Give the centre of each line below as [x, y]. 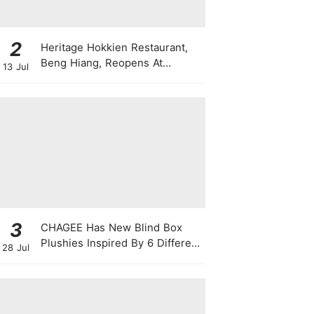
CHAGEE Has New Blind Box [111, 228]
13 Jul [16, 67]
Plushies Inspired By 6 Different [121, 243]
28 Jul [16, 247]
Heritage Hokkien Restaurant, [114, 47]
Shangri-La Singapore [95, 78]
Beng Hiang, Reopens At [101, 62]
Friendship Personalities [101, 259]
